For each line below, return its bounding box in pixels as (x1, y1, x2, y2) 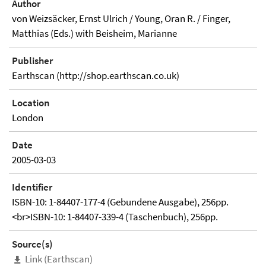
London (12, 111, 43, 124)
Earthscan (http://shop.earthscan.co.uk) (12, 69, 179, 82)
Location (12, 96, 50, 109)
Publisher (12, 54, 53, 67)
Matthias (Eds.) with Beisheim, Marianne (12, 27, 177, 40)
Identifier (12, 180, 52, 194)
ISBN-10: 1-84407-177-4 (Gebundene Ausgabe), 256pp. (12, 195, 229, 208)
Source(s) (12, 237, 53, 251)
